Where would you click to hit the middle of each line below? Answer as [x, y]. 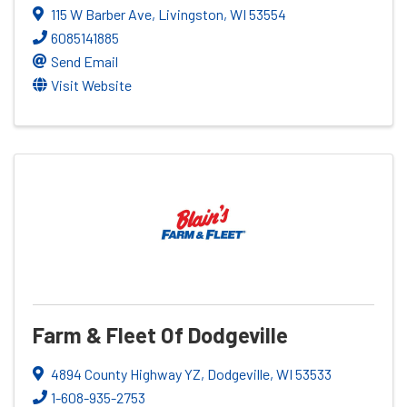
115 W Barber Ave [101, 14]
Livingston [191, 14]
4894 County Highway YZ [126, 373]
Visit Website [91, 84]
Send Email [84, 61]
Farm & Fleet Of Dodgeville [160, 334]
